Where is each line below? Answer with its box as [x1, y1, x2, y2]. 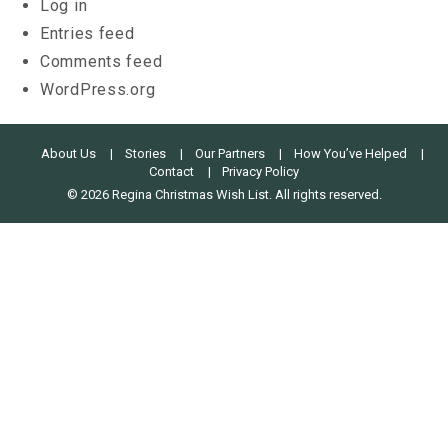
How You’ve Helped [293, 146, 407, 162]
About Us [41, 146, 97, 162]
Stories [125, 146, 167, 162]
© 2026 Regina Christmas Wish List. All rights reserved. [66, 187, 382, 203]
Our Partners [194, 146, 265, 162]
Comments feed [40, 52, 163, 72]
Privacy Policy [222, 164, 300, 180]
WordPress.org [40, 80, 156, 100]
